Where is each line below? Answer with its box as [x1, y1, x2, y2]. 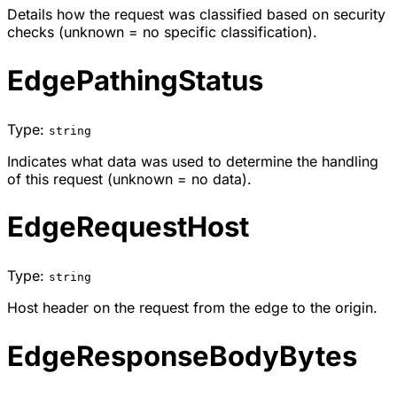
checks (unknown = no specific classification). [7, 22, 317, 41]
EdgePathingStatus [7, 63, 263, 97]
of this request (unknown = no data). [7, 169, 252, 188]
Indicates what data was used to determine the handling [7, 152, 378, 170]
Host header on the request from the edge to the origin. [7, 299, 378, 317]
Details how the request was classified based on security [7, 4, 385, 23]
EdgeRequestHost [7, 210, 249, 245]
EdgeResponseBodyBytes [7, 339, 357, 374]
